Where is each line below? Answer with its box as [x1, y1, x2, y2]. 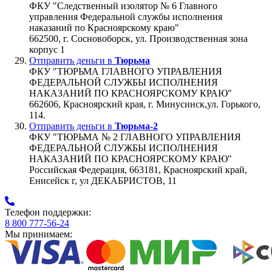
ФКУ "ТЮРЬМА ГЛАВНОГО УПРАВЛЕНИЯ [29, 66, 222, 76]
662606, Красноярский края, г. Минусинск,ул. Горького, [29, 98, 260, 109]
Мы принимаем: [5, 228, 72, 239]
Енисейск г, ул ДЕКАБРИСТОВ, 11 [29, 175, 177, 186]
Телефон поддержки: [5, 206, 91, 217]
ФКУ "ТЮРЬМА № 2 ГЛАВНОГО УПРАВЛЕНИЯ [29, 131, 241, 142]
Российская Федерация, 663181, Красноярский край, [29, 164, 247, 175]
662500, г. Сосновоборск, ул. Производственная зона [29, 33, 248, 44]
